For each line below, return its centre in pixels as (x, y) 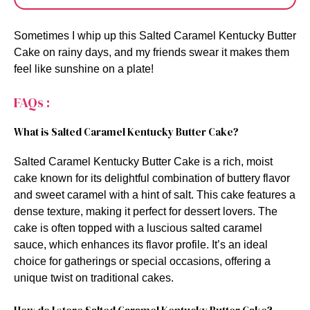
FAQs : (32, 102)
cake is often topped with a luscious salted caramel (138, 228)
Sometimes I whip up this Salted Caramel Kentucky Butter (155, 35)
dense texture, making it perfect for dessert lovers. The (146, 211)
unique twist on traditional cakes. (94, 277)
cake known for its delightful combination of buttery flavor (152, 178)
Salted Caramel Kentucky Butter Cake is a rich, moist (143, 161)
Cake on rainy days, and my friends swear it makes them (152, 52)
